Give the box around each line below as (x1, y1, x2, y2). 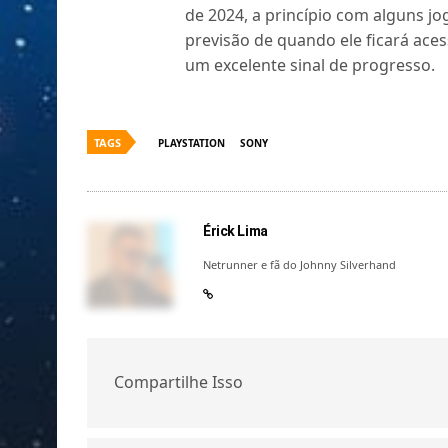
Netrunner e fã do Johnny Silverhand (203, 256, 397, 272)
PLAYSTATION (158, 135, 225, 150)
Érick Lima (203, 222, 268, 239)
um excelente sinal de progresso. (185, 53, 436, 76)
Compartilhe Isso (114, 371, 243, 393)
